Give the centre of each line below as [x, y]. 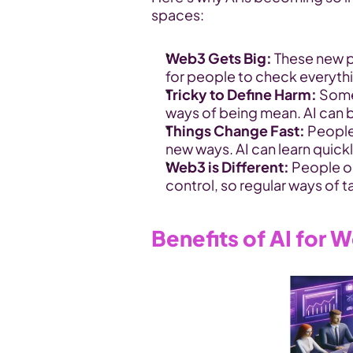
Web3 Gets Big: [219, 58]
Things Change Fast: [235, 130]
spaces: [178, 15]
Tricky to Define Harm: [241, 94]
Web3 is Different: [227, 167]
